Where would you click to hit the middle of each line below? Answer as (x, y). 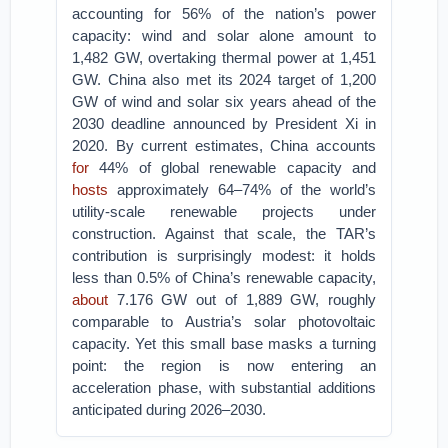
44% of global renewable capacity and (232, 167)
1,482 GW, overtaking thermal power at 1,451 (224, 57)
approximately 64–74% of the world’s (242, 189)
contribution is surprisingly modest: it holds (224, 255)
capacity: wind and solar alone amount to (224, 35)
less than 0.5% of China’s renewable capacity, (224, 277)
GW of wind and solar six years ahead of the (224, 101)
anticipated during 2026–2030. (169, 409)
